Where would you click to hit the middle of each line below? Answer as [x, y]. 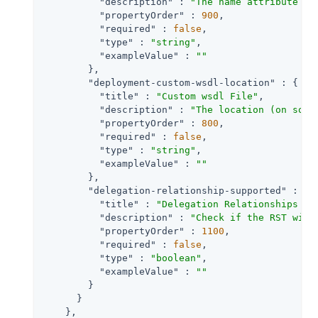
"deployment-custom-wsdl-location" [182, 82]
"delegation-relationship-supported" [187, 190]
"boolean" [176, 258]
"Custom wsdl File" [207, 96]
